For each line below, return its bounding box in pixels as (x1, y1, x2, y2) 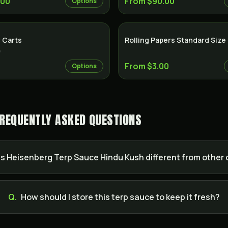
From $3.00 (125, 61, 169, 72)
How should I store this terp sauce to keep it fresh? (21, 191, 220, 203)
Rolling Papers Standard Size (125, 35, 226, 45)
